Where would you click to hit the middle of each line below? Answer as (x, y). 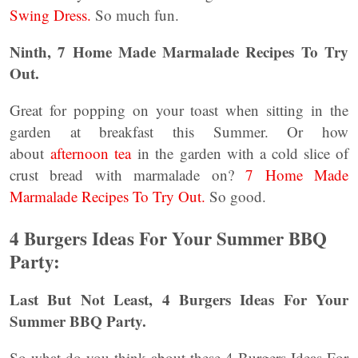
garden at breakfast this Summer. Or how (179, 132)
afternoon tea (91, 153)
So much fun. (135, 15)
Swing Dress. (50, 15)
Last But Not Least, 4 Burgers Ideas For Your (179, 300)
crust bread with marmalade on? (128, 175)
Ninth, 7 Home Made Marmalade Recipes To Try (179, 52)
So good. (236, 197)
